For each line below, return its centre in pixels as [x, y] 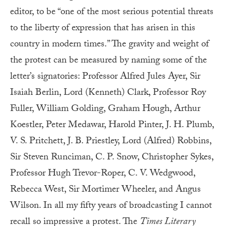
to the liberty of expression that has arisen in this [103, 29]
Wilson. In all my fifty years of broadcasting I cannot [111, 206]
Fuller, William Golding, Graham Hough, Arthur [105, 109]
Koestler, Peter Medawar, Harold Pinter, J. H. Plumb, [112, 125]
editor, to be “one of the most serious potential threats [112, 12]
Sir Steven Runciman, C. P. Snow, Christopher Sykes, [112, 158]
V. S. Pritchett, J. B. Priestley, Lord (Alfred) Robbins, [111, 142]
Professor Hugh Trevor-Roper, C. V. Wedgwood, [103, 174]
